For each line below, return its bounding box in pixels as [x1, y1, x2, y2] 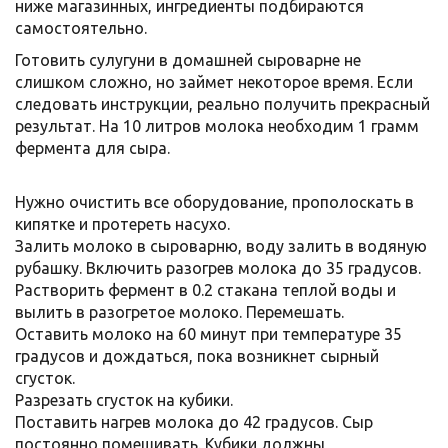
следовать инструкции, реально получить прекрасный [15, 95, 430, 113]
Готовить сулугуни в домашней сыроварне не [15, 51, 361, 69]
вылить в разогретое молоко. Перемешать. [15, 303, 344, 321]
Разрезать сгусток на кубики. [15, 391, 233, 409]
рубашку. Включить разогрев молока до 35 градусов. [15, 259, 421, 277]
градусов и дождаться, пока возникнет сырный [15, 347, 379, 365]
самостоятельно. [15, 19, 147, 37]
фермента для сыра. [15, 139, 170, 157]
